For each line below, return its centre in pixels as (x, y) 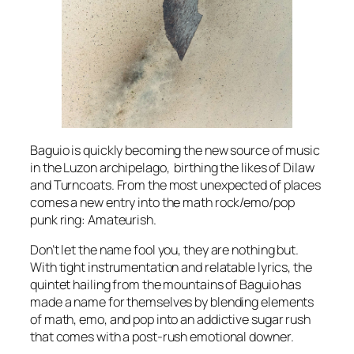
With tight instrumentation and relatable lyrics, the (171, 267)
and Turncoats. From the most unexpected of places (176, 185)
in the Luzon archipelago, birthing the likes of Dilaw (172, 167)
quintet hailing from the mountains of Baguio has (166, 284)
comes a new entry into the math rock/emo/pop (162, 202)
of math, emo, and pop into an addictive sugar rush (170, 319)
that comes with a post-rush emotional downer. (162, 336)
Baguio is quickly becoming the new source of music (175, 150)
